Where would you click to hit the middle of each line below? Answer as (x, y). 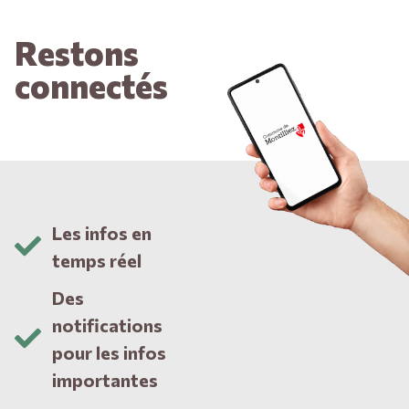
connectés (91, 84)
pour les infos (110, 352)
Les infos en (102, 232)
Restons (77, 52)
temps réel (97, 260)
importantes (105, 379)
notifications (108, 325)
